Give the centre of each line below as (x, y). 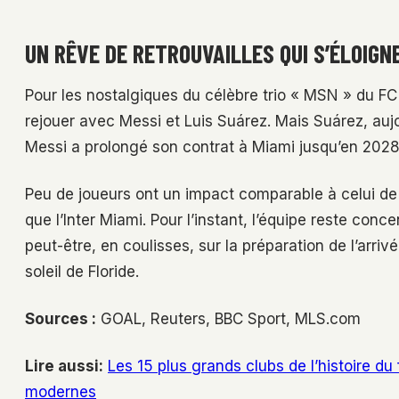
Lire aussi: (64, 366)
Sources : (61, 319)
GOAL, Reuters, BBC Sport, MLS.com (228, 319)
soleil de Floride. (82, 272)
